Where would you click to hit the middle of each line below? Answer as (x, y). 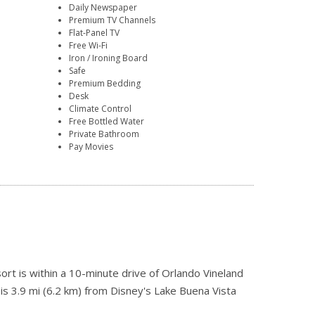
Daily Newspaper (103, 8)
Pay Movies (91, 147)
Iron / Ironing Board (109, 58)
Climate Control (101, 109)
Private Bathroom (104, 134)
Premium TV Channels (112, 20)
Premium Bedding (105, 84)
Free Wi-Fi (89, 46)
